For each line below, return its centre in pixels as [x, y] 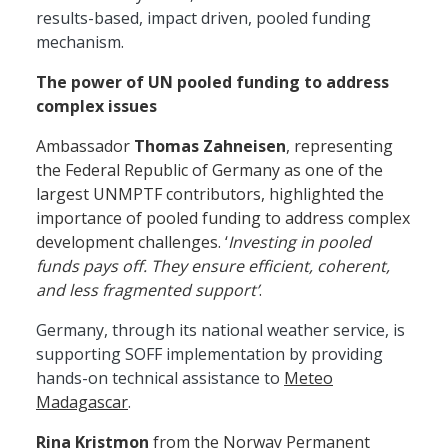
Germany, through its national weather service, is [220, 329]
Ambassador [85, 145]
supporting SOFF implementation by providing [209, 353]
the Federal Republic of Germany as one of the [209, 169]
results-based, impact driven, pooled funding [203, 17]
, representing [339, 145]
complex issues [96, 105]
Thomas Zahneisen [210, 145]
